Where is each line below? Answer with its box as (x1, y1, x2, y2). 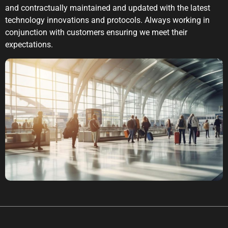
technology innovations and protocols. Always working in (5, 15, 210, 25)
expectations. (5, 40, 53, 50)
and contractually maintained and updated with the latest (5, 3, 210, 13)
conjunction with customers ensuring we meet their (5, 27, 187, 38)
